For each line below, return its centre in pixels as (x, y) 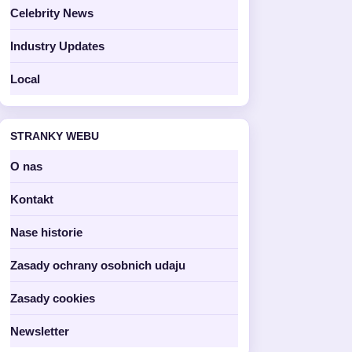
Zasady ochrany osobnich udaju (98, 265)
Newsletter (40, 331)
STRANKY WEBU (55, 136)
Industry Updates (57, 46)
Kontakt (32, 199)
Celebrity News (52, 13)
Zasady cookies (53, 298)
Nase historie (46, 232)
